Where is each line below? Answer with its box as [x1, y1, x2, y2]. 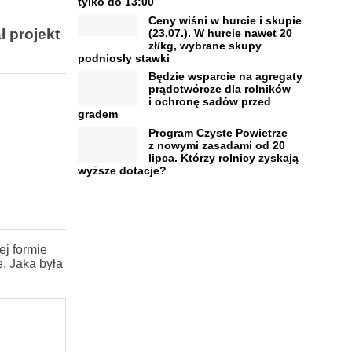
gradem [77, 108, 118, 120]
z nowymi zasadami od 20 [148, 138, 285, 152]
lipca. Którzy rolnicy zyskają [148, 151, 299, 164]
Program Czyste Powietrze [148, 126, 288, 139]
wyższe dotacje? [77, 163, 167, 177]
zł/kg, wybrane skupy [148, 38, 262, 52]
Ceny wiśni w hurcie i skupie [148, 13, 302, 27]
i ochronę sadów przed [148, 95, 271, 108]
